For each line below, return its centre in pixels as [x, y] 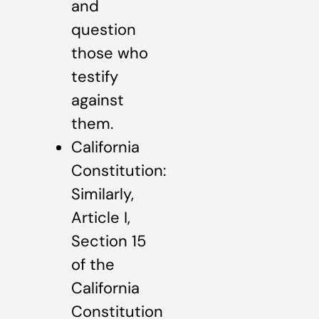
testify [95, 76]
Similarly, [103, 194]
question [104, 29]
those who [110, 53]
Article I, [101, 217]
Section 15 [109, 241]
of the [93, 264]
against [98, 100]
